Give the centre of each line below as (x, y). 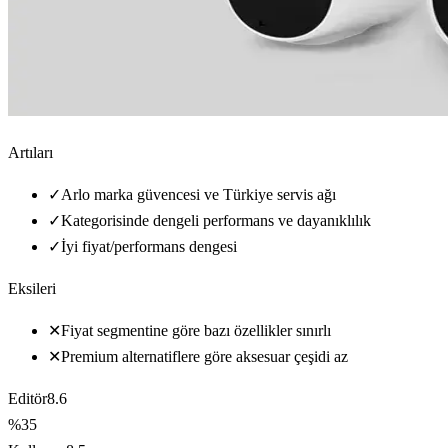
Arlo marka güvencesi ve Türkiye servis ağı (198, 195)
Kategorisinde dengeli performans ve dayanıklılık (216, 221)
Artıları (30, 153)
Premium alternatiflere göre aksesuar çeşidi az (204, 357)
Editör (27, 399)
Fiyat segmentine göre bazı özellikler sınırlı (196, 331)
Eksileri (32, 289)
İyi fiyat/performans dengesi (149, 247)
